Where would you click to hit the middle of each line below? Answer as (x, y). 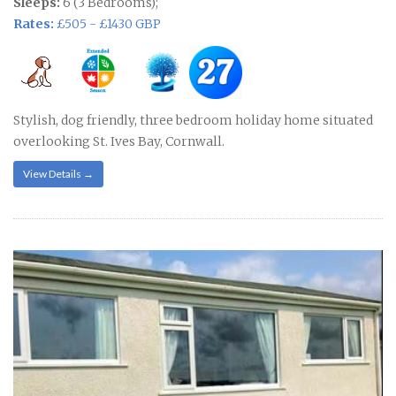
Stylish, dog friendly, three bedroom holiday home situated (193, 121)
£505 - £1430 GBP (107, 24)
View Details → (58, 174)
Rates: (34, 24)
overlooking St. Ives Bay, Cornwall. (119, 142)
